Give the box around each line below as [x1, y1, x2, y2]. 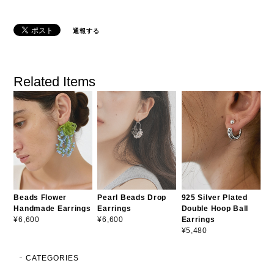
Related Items [13, 73, 96, 89]
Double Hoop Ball [181, 204, 249, 213]
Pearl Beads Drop [97, 193, 166, 202]
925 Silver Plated [181, 193, 248, 202]
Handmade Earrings [13, 204, 91, 213]
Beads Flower [13, 193, 67, 202]
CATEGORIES [26, 254, 79, 263]
